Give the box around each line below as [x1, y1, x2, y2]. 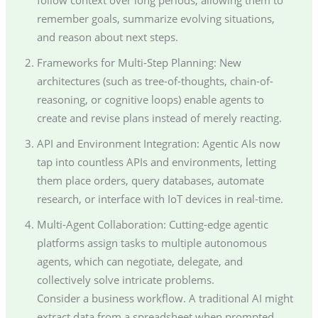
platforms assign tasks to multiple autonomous [36, 235, 267, 250]
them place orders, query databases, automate [36, 172, 264, 187]
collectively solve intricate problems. [36, 272, 214, 287]
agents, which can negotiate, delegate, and [36, 253, 243, 268]
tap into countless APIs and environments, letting [36, 154, 276, 169]
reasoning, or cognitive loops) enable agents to [36, 92, 264, 106]
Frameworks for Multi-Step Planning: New [36, 55, 241, 70]
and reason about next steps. [36, 29, 178, 44]
